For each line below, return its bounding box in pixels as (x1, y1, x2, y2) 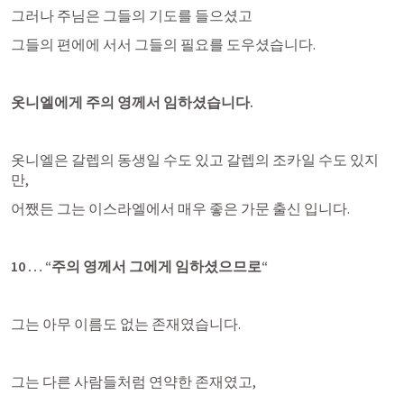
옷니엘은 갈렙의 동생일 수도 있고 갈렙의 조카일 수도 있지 (11, 151, 379, 169)
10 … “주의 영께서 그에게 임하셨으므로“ (11, 257, 268, 275)
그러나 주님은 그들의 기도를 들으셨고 (11, 6, 252, 24)
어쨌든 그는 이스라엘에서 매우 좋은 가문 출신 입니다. (11, 199, 350, 217)
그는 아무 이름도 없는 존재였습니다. (11, 315, 241, 333)
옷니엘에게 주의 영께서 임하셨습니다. (11, 93, 253, 111)
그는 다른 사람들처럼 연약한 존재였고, (11, 372, 256, 390)
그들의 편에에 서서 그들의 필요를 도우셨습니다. (11, 35, 316, 53)
